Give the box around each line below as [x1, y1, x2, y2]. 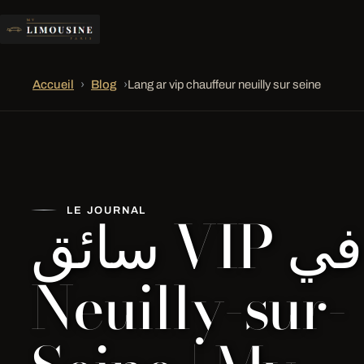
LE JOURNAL [67, 205, 147, 216]
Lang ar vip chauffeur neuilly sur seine [128, 78, 321, 91]
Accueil [32, 78, 74, 91]
